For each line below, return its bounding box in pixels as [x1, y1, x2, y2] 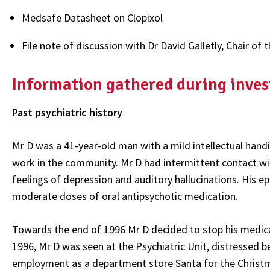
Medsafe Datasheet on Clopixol [22, 11, 163, 25]
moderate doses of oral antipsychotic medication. [12, 189, 238, 203]
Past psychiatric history [12, 105, 122, 119]
